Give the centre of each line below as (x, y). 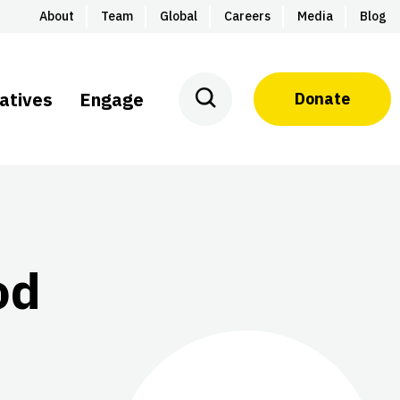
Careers (247, 16)
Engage (112, 100)
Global (179, 16)
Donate (322, 99)
